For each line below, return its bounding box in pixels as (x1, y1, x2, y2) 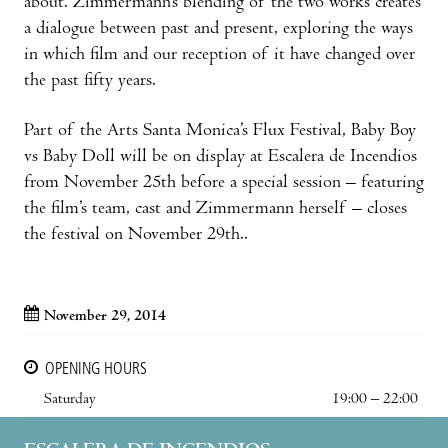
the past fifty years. (24, 71, 156, 91)
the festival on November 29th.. (24, 225, 248, 245)
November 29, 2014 (44, 308, 166, 325)
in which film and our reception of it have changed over (24, 45, 415, 65)
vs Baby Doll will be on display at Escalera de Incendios (24, 147, 417, 167)
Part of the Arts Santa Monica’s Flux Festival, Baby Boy (24, 121, 416, 141)
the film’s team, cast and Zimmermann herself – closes (24, 199, 407, 219)
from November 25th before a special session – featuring (24, 173, 424, 193)
